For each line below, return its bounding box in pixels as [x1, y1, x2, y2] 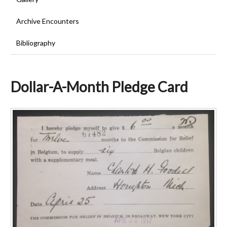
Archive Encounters [16, 17, 79, 26]
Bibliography [16, 39, 55, 48]
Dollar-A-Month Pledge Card [11, 78, 188, 95]
